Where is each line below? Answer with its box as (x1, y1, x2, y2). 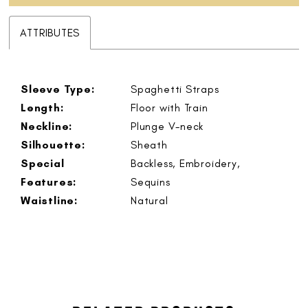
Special (21, 156, 65, 170)
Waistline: (21, 193, 78, 207)
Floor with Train (131, 100, 208, 114)
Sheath (131, 137, 168, 151)
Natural (131, 193, 168, 207)
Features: (21, 175, 77, 188)
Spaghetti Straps (131, 82, 219, 96)
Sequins (131, 175, 170, 188)
